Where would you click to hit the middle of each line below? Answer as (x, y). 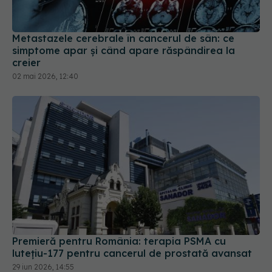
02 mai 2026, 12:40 (45, 53)
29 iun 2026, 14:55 (43, 243)
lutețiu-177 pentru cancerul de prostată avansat (132, 230)
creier (26, 39)
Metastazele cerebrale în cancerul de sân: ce (123, 15)
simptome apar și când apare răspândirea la (124, 27)
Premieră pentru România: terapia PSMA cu (119, 218)
